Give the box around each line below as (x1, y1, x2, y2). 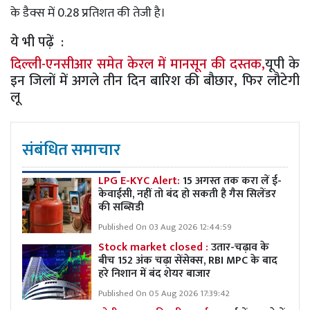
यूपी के (265, 52, 300, 76)
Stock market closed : (98, 237, 211, 257)
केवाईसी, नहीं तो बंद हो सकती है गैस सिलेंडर (98, 184, 276, 203)
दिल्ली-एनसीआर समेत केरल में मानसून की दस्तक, (10, 52, 265, 76)
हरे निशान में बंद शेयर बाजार (98, 264, 210, 283)
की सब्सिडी (98, 197, 144, 217)
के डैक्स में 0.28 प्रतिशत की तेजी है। (10, 2, 168, 24)
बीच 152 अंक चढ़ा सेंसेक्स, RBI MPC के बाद (98, 250, 277, 270)
